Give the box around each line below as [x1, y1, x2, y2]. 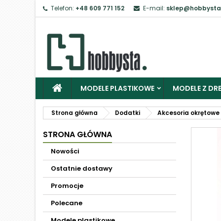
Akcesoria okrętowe [157, 109, 220, 117]
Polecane [51, 198, 82, 208]
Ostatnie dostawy [51, 164, 112, 173]
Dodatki [115, 109, 140, 117]
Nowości [51, 147, 79, 156]
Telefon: [51, 4, 74, 12]
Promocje [51, 181, 83, 190]
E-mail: [143, 4, 165, 12]
